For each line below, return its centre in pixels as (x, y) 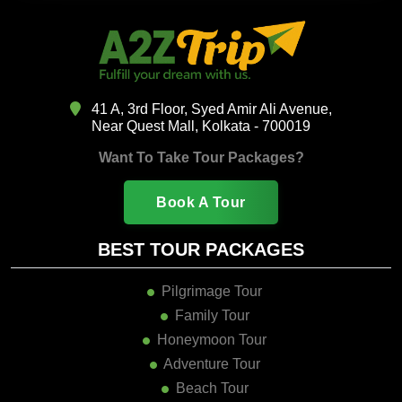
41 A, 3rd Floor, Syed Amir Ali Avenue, (210, 87)
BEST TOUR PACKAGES (201, 227)
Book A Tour (201, 180)
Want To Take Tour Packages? (201, 135)
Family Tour (212, 293)
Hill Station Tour (212, 390)
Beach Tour (212, 366)
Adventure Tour (211, 342)
